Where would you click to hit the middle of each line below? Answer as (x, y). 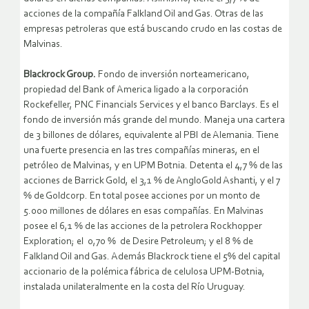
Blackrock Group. (60, 75)
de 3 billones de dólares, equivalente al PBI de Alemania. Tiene (151, 136)
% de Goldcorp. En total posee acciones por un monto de (142, 197)
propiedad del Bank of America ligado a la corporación (136, 90)
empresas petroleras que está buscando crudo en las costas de (153, 30)
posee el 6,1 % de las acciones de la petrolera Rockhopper (143, 227)
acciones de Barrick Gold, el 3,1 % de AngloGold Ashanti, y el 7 (152, 181)
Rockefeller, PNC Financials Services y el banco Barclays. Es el (151, 106)
